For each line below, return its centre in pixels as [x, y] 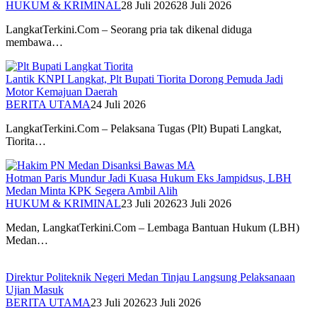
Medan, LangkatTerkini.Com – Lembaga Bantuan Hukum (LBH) [152, 227]
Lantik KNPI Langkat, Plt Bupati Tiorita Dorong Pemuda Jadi [144, 79]
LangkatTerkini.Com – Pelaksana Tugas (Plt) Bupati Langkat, [144, 128]
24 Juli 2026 [118, 104]
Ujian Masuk [35, 289]
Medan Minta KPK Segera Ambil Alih [92, 190]
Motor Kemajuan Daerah [62, 91]
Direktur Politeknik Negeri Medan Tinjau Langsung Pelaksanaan [150, 277]
